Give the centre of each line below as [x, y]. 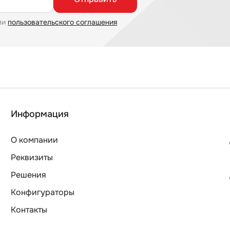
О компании [34, 140]
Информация [40, 114]
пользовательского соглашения [62, 22]
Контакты [29, 209]
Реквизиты [32, 157]
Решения [28, 175]
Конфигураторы [42, 192]
